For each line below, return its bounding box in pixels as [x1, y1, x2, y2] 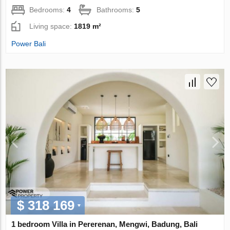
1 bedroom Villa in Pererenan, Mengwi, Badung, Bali [11, 219, 198, 228]
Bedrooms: [29, 6, 67, 14]
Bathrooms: [97, 6, 137, 14]
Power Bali [11, 40, 46, 48]
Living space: [29, 22, 74, 31]
